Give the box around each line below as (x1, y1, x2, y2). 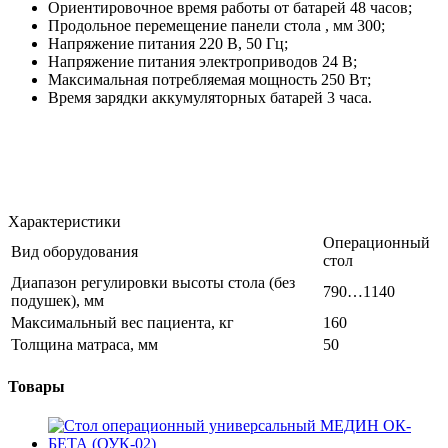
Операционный (323, 233, 430, 251)
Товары (8, 377, 65, 395)
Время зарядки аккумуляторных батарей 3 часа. (48, 88, 372, 106)
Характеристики (8, 212, 121, 230)
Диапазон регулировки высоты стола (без (11, 273, 295, 291)
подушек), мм (11, 291, 104, 309)
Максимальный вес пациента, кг (11, 313, 234, 331)
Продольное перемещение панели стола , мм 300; (48, 16, 385, 34)
